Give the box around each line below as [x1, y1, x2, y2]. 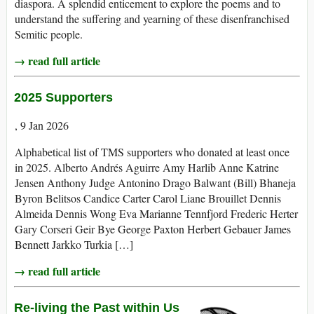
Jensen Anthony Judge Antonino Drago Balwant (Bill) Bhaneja [15, 175, 296, 191]
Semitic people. [15, 27, 83, 42]
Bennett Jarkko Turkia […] [15, 237, 133, 252]
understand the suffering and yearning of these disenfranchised [15, 11, 289, 27]
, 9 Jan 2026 [15, 118, 69, 133]
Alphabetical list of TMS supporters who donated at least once [15, 144, 289, 160]
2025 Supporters [14, 90, 113, 105]
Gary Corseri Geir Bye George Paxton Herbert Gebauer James [15, 221, 291, 237]
